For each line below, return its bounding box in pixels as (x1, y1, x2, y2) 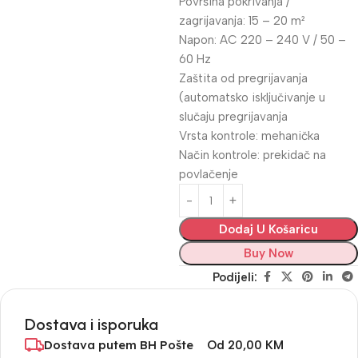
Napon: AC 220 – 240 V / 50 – (179, 33, 346, 47)
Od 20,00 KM (206, 338, 284, 352)
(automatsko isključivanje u (179, 90, 325, 105)
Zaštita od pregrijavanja (179, 71, 308, 86)
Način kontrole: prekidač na (179, 148, 326, 162)
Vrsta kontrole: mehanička (179, 129, 320, 143)
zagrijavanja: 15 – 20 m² (179, 14, 305, 28)
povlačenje (179, 167, 238, 181)
